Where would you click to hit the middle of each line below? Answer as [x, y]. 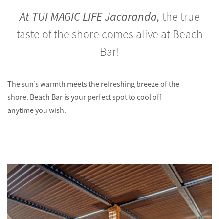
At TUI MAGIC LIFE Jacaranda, [91, 17]
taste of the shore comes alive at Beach [109, 34]
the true [181, 17]
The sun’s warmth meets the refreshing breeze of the [93, 84]
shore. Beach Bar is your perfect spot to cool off [84, 97]
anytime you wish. [37, 110]
